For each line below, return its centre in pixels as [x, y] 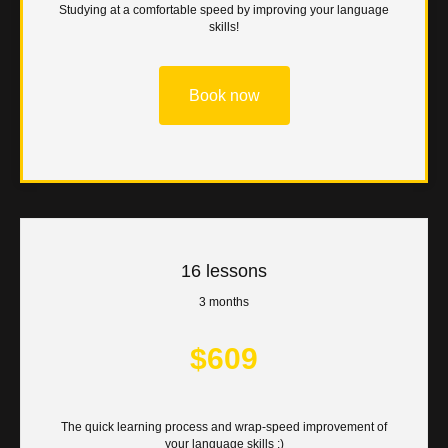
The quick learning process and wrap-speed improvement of [224, 427]
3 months [224, 302]
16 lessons [224, 271]
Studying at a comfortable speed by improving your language [224, 9]
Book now [224, 95]
